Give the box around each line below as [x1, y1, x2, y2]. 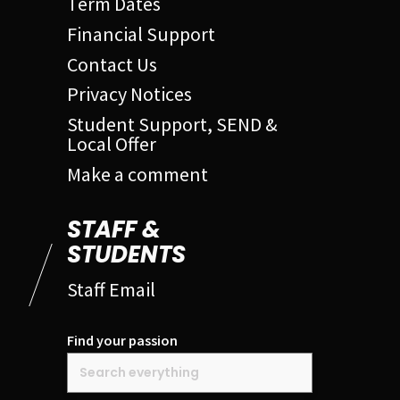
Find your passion [67, 330, 178, 349]
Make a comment [67, 161, 208, 187]
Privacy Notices [67, 81, 192, 107]
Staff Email [67, 276, 155, 302]
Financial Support [67, 21, 215, 47]
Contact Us [67, 51, 157, 77]
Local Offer [67, 131, 156, 157]
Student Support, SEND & [67, 112, 278, 137]
